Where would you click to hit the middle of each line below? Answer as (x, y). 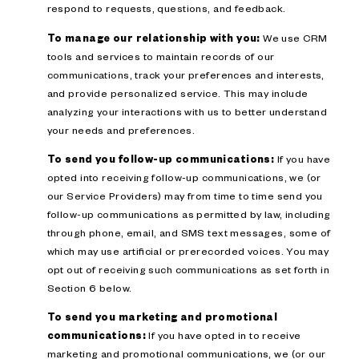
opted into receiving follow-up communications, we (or (184, 177)
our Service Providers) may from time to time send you (185, 195)
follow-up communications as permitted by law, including (189, 214)
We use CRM (294, 37)
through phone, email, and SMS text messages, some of (189, 232)
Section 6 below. (89, 287)
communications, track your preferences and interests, (186, 74)
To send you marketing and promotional (162, 317)
